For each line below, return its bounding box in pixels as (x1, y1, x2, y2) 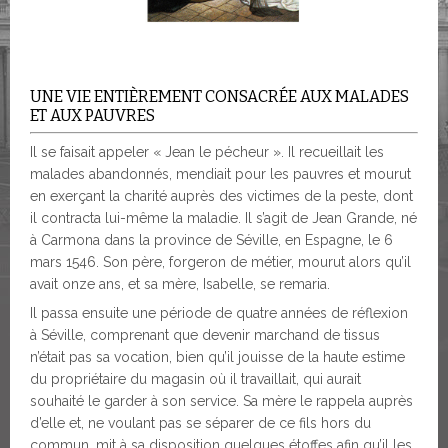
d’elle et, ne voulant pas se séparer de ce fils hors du (30, 414, 371, 431)
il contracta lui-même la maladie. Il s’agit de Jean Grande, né (30, 209, 417, 226)
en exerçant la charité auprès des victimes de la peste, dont (30, 187, 413, 204)
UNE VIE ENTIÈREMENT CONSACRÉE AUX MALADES (30, 86, 409, 106)
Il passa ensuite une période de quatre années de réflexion (30, 304, 408, 321)
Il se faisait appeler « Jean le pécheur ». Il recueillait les (30, 143, 384, 160)
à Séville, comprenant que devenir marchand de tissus (30, 326, 380, 343)
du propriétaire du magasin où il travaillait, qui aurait (30, 370, 361, 387)
